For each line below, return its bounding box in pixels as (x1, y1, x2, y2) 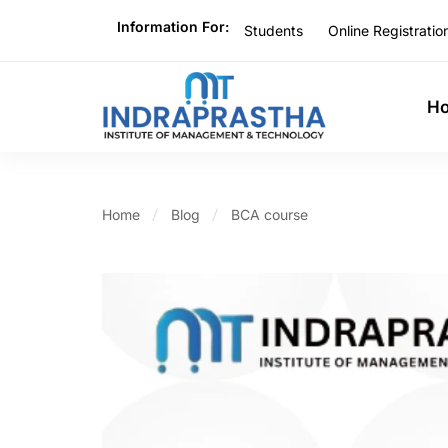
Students (244, 21, 303, 39)
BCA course (231, 206, 308, 223)
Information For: (117, 18, 229, 35)
